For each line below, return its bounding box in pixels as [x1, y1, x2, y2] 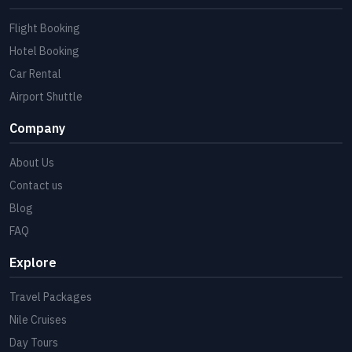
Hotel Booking [9, 43, 79, 58]
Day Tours [9, 335, 58, 350]
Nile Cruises [9, 312, 67, 327]
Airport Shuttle [9, 89, 82, 104]
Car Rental [9, 66, 61, 81]
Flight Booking [9, 20, 80, 35]
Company [9, 119, 65, 136]
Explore [9, 254, 57, 270]
